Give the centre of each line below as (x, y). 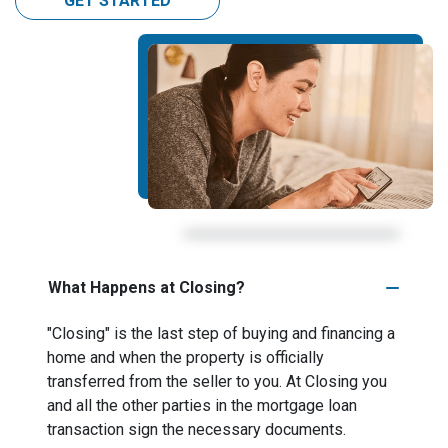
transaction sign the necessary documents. (196, 429)
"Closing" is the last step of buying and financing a (221, 333)
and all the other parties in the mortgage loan (202, 405)
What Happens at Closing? (146, 287)
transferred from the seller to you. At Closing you (217, 381)
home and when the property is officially (185, 357)
